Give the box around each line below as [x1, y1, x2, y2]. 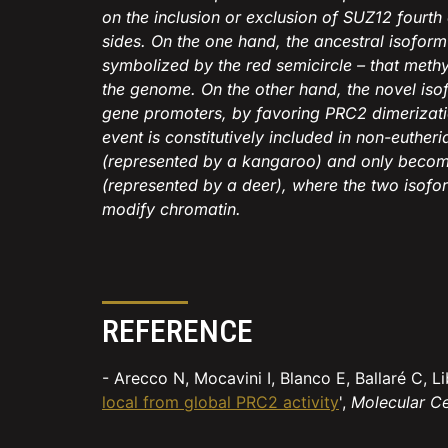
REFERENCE [102, 312, 253, 351]
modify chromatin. [102, 199, 241, 220]
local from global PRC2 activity [102, 392, 339, 413]
